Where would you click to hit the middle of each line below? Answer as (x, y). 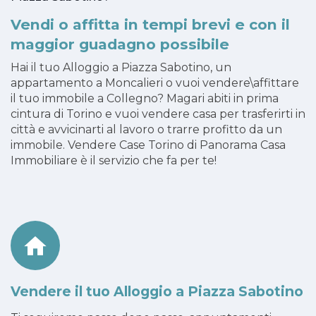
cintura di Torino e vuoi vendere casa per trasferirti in (158, 114)
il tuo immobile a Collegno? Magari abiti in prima (145, 98)
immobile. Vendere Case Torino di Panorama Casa (148, 145)
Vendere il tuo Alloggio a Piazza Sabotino (157, 291)
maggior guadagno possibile (120, 44)
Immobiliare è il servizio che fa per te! (114, 160)
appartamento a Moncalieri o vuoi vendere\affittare (155, 83)
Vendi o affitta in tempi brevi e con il (150, 24)
